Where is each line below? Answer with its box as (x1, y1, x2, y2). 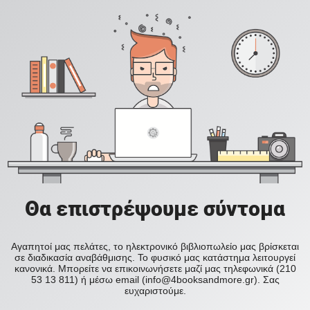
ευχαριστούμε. (124, 285, 186, 297)
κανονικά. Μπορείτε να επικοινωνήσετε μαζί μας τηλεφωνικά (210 (14, 263, 296, 275)
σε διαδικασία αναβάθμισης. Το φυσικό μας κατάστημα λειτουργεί (15, 252, 295, 264)
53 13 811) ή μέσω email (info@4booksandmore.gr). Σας (30, 274, 280, 286)
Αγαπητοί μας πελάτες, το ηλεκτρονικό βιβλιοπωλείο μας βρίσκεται (11, 241, 299, 253)
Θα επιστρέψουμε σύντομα (25, 197, 285, 221)
